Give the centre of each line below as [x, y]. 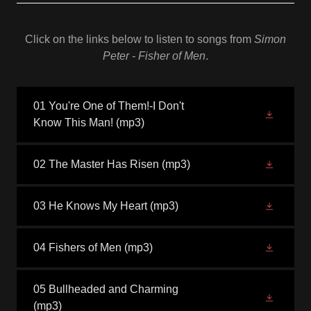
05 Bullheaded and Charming [106, 289]
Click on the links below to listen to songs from [140, 39]
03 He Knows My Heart [90, 206]
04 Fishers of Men [77, 247]
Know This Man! [73, 123]
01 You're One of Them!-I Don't [109, 106]
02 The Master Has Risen [96, 164]
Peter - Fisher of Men [154, 56]
